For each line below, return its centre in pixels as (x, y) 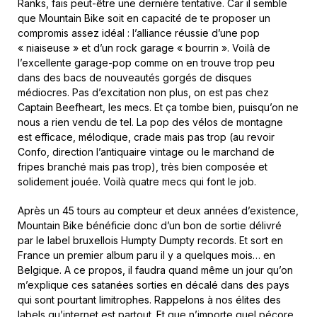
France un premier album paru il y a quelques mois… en (146, 255)
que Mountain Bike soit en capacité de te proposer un (144, 18)
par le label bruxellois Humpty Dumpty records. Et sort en (150, 241)
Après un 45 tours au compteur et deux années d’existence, (158, 211)
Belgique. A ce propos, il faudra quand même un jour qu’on (155, 270)
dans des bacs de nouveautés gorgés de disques (135, 78)
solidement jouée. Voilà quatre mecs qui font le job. (137, 182)
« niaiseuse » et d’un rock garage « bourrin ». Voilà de (144, 48)
